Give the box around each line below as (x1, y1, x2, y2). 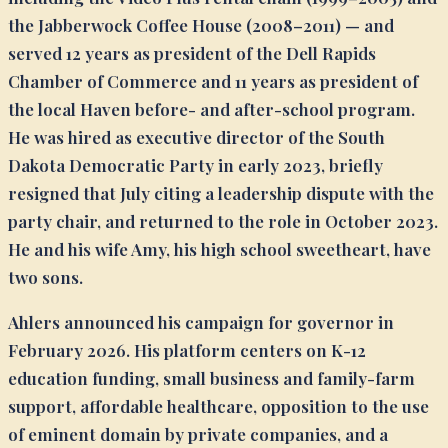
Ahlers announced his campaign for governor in (8, 310, 394, 333)
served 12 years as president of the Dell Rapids (8, 41, 376, 64)
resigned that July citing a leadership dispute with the (8, 181, 434, 204)
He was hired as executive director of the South (8, 125, 385, 148)
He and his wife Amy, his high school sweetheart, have (8, 237, 431, 260)
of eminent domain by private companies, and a (8, 422, 388, 445)
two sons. (8, 265, 83, 288)
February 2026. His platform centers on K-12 (8, 338, 366, 361)
